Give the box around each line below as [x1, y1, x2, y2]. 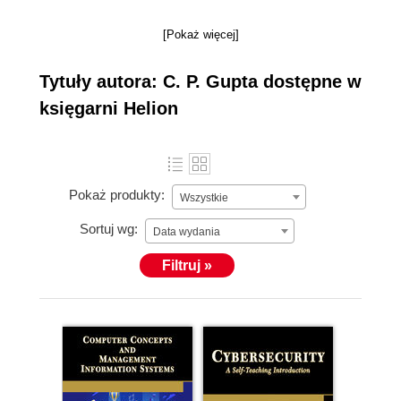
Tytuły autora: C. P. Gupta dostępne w [39, 72, 362, 91]
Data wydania [153, 226, 220, 238]
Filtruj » [162, 258, 212, 273]
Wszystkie [179, 192, 228, 204]
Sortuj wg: [80, 221, 138, 237]
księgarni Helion [39, 98, 178, 118]
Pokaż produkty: [68, 187, 165, 203]
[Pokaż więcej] [162, 28, 239, 41]
